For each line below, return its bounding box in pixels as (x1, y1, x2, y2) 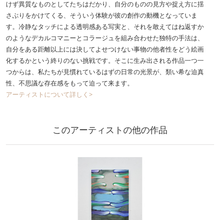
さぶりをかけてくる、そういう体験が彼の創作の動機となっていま (6, 11, 197, 20)
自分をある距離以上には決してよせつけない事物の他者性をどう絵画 (6, 45, 204, 54)
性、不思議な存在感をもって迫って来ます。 (6, 79, 134, 88)
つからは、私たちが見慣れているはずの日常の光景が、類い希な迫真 (6, 67, 204, 77)
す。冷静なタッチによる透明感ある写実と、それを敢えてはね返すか (6, 22, 204, 31)
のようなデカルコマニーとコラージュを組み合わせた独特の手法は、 (6, 33, 204, 43)
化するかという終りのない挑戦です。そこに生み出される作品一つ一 (6, 56, 204, 65)
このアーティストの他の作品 (53, 124, 167, 136)
